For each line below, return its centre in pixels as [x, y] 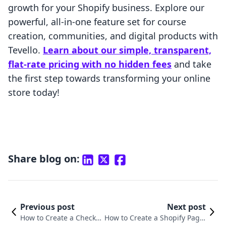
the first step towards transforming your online [109, 78]
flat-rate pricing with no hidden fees [90, 64]
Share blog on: [44, 159]
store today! [34, 93]
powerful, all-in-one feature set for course [97, 22]
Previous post [47, 207]
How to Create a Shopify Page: [155, 218]
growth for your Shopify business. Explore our [106, 8]
